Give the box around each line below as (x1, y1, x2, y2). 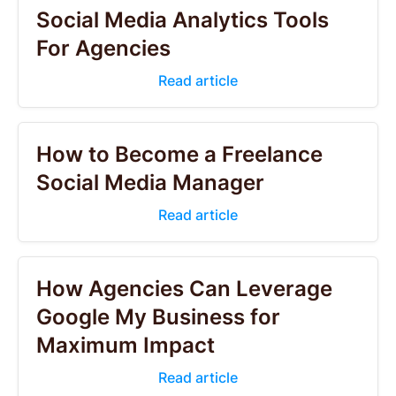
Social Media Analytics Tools (36, 7, 329, 33)
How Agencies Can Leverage (36, 276, 332, 301)
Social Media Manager (36, 170, 264, 195)
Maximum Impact (36, 332, 215, 358)
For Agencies (36, 35, 171, 61)
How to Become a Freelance (36, 141, 323, 167)
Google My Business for (36, 304, 280, 330)
